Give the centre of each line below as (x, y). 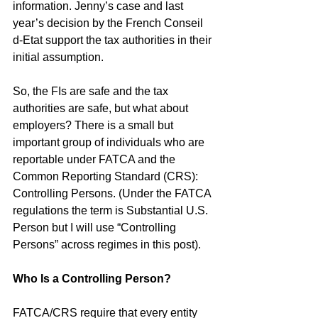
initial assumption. (58, 57)
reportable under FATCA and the (95, 159)
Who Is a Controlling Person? (92, 279)
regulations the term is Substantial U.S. (112, 210)
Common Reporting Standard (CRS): (107, 176)
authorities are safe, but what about (102, 108)
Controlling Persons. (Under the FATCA (113, 193)
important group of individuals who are (110, 142)
